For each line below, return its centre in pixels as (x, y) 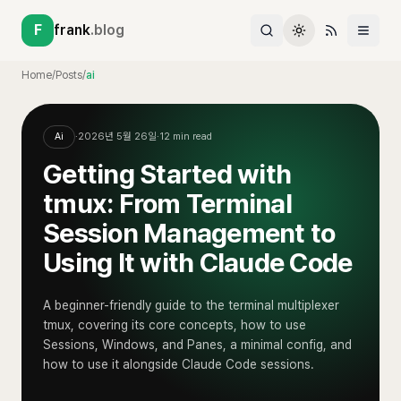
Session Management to (189, 233)
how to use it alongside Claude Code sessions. (179, 364)
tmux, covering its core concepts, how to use (175, 325)
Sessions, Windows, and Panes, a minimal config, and (197, 345)
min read (191, 137)
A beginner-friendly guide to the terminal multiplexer (191, 305)
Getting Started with (167, 174)
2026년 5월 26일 (117, 137)
